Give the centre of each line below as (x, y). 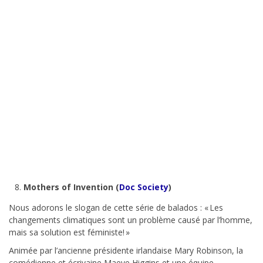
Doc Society (144, 187)
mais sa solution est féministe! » (69, 232)
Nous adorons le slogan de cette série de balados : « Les (116, 208)
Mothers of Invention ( (71, 187)
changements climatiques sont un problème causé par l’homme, (131, 220)
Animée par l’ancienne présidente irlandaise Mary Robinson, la (126, 251)
